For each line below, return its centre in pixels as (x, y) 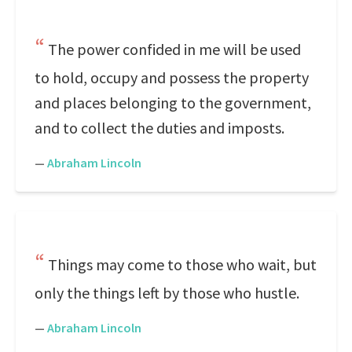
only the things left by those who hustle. (167, 293)
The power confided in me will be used (174, 49)
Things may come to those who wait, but (182, 264)
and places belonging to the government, (173, 103)
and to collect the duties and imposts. (159, 128)
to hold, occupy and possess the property (172, 77)
